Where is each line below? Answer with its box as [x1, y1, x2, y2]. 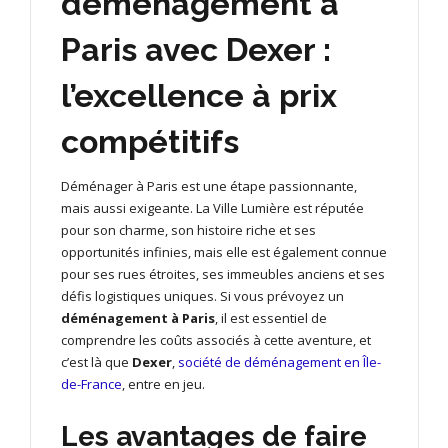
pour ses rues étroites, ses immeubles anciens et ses [61, 264, 385, 283]
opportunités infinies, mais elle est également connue [61, 242, 387, 261]
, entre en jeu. [122, 374, 205, 393]
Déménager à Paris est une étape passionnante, [61, 176, 357, 195]
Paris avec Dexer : [61, 30, 331, 68]
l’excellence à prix [61, 76, 337, 114]
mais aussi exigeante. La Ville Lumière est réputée [61, 198, 364, 217]
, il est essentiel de [215, 308, 327, 327]
